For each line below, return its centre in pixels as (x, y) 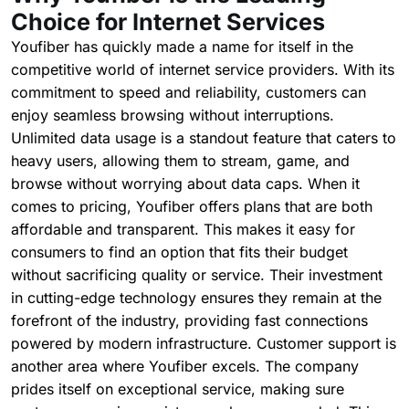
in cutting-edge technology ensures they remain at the (196, 298)
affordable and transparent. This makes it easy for (183, 230)
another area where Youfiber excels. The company (185, 367)
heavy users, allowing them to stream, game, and (180, 161)
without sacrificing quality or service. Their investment (197, 275)
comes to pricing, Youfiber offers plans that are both (192, 207)
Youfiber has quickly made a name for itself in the (182, 47)
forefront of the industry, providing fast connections (189, 321)
